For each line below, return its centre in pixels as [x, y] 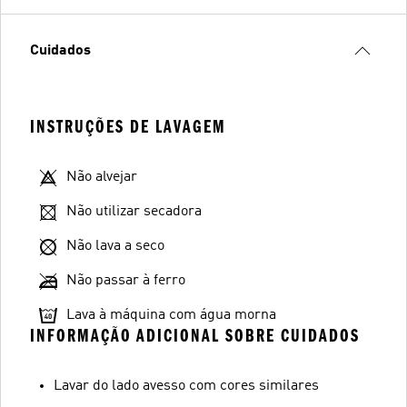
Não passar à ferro [126, 281]
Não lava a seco [115, 246]
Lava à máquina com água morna [171, 315]
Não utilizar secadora [134, 212]
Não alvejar [102, 177]
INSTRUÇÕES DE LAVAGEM [128, 127]
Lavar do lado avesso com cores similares [186, 386]
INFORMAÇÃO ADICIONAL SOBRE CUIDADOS [195, 336]
